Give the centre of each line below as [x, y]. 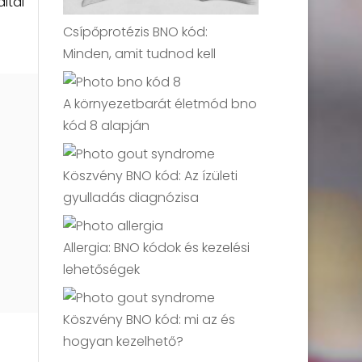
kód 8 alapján [107, 126]
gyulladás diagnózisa [131, 198]
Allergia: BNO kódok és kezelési [157, 248]
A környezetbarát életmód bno [160, 104]
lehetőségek [102, 270]
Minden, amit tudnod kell [140, 54]
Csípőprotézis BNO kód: [136, 32]
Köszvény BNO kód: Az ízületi [151, 176]
